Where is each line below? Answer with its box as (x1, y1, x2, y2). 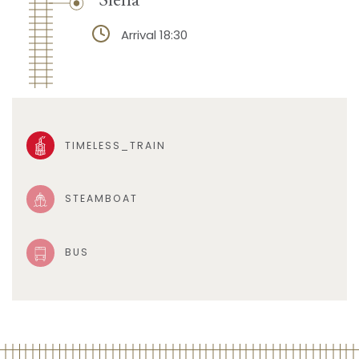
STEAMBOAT (64, 192, 138, 206)
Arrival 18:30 (120, 26, 188, 44)
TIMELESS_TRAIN (64, 138, 166, 152)
